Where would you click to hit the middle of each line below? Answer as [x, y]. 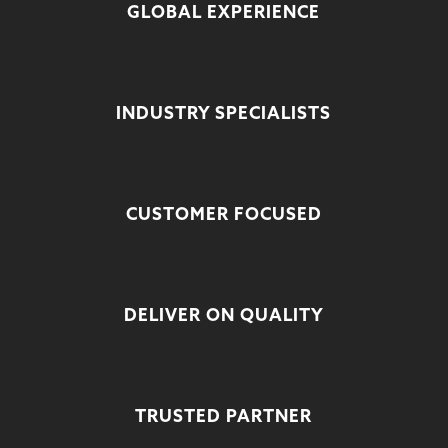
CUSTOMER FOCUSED [223, 215]
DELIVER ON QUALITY [223, 316]
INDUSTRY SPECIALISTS [224, 114]
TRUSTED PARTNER [224, 417]
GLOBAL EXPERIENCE [224, 13]
